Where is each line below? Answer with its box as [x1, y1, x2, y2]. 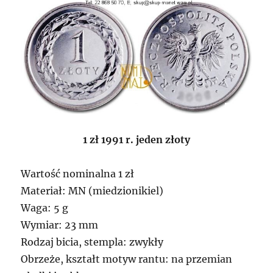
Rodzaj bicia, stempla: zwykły [21, 235, 164, 248]
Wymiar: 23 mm [21, 218, 99, 231]
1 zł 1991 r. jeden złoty [83, 133, 190, 146]
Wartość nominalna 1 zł [21, 167, 135, 180]
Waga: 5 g [21, 201, 69, 214]
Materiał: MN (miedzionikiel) [21, 184, 164, 197]
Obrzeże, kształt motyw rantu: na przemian [21, 252, 233, 265]
